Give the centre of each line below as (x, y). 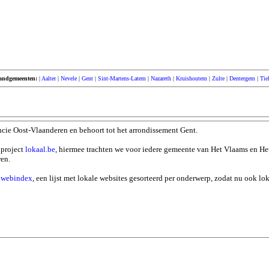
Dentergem (242, 78)
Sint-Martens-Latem (122, 78)
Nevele (69, 78)
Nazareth (161, 78)
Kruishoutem (192, 78)
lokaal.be (40, 149)
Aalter (49, 78)
